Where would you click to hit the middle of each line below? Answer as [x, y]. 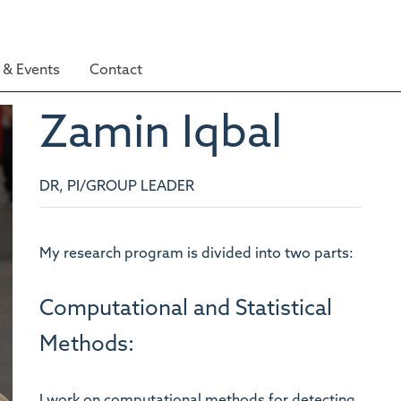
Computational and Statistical [185, 309]
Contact [116, 71]
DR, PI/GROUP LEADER [116, 187]
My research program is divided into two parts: [196, 254]
